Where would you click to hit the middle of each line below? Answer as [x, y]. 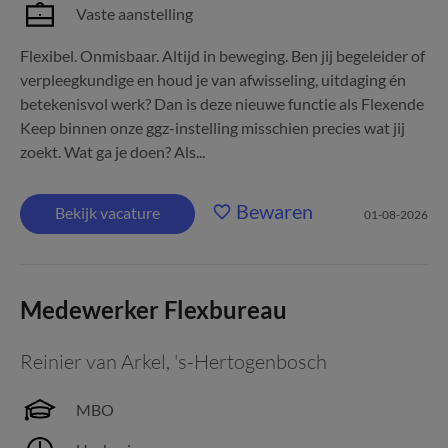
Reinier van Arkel [93, 361]
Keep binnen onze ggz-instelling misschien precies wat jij [212, 127]
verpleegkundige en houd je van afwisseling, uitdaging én [213, 79]
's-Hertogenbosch [250, 361]
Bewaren [274, 211]
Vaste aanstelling [134, 13]
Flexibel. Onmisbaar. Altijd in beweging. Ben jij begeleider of [222, 55]
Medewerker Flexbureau [153, 309]
